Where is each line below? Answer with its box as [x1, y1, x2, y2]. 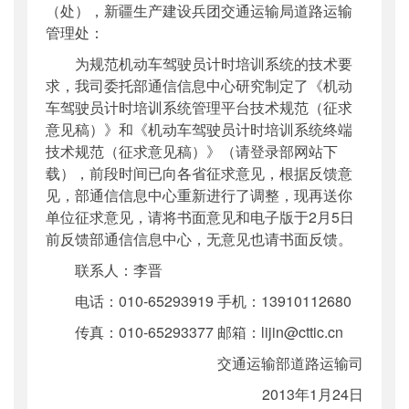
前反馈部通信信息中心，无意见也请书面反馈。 [46, 227, 352, 249]
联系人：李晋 [46, 258, 163, 280]
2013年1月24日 [233, 383, 363, 404]
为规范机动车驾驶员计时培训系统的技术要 [46, 52, 352, 74]
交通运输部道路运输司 [188, 351, 363, 373]
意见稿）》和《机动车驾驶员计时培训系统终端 [46, 118, 352, 140]
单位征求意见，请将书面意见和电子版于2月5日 [46, 205, 354, 227]
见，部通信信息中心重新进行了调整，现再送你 [46, 184, 352, 205]
